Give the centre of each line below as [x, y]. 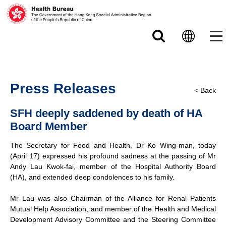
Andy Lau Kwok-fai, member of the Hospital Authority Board [113, 166]
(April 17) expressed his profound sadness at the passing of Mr [113, 156]
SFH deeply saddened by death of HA [106, 113]
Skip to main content [113, 5]
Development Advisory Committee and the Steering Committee [113, 219]
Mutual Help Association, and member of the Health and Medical [113, 209]
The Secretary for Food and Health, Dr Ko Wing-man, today [113, 145]
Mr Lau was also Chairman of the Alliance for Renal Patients [113, 198]
